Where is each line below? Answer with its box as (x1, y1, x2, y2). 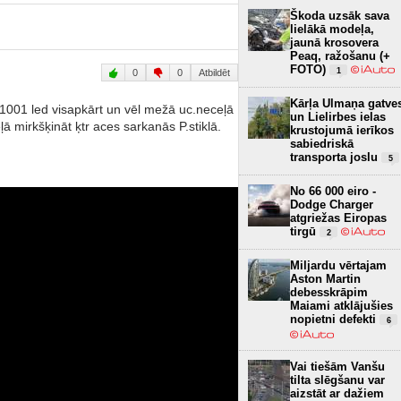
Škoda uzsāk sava (290, 8, 389, 22)
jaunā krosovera (290, 35, 379, 49)
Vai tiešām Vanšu (290, 359, 385, 373)
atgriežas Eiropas (290, 210, 387, 225)
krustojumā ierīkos (290, 123, 394, 137)
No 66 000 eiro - (290, 183, 376, 198)
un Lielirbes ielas (290, 109, 386, 124)
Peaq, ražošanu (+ (290, 48, 390, 63)
